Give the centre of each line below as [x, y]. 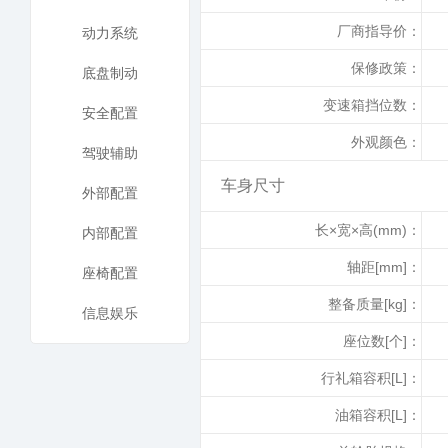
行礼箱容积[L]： [371, 378]
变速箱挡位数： [372, 105]
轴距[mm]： [384, 267]
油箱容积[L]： [378, 415]
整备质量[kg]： [374, 304]
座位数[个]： [382, 341]
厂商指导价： [379, 31]
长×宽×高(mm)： [368, 230]
